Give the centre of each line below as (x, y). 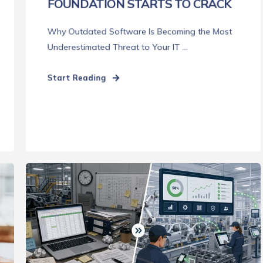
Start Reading (77, 77)
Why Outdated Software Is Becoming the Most (140, 31)
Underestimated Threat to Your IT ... (117, 47)
